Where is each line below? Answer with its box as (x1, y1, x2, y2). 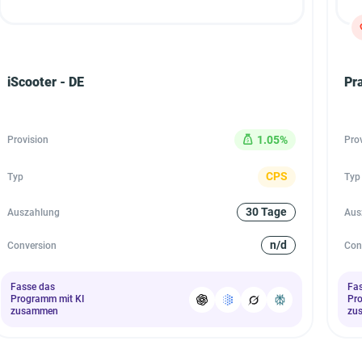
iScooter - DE (7, 74, 84, 90)
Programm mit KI (11, 293, 84, 305)
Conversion (7, 239, 57, 251)
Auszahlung (7, 206, 60, 218)
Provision (7, 134, 48, 145)
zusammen (11, 305, 58, 317)
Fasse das (11, 281, 55, 293)
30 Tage (246, 205, 287, 218)
